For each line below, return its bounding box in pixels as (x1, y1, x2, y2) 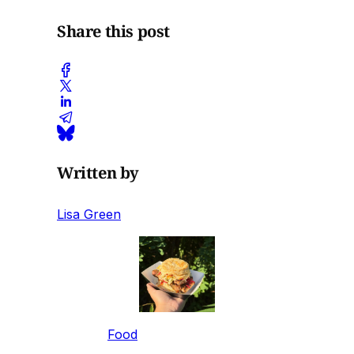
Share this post (57, 20, 170, 42)
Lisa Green (57, 205, 121, 222)
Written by (57, 161, 139, 183)
